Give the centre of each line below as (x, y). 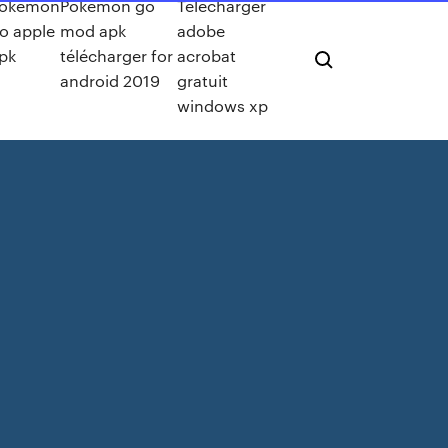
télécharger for (117, 55)
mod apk (93, 30)
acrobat (206, 55)
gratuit (202, 80)
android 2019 (110, 80)
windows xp (222, 105)
